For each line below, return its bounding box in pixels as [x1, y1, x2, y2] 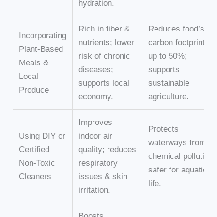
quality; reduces [78, 144, 137, 154]
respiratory [78, 158, 118, 168]
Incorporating [19, 31, 67, 40]
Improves [78, 117, 113, 127]
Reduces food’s [148, 24, 205, 33]
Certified [19, 144, 50, 154]
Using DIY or [19, 131, 66, 140]
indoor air [78, 131, 113, 140]
